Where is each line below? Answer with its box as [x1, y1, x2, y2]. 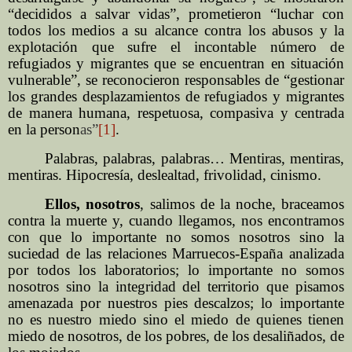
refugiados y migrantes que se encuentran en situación [8, 55, 344, 72]
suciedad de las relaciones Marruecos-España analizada [8, 245, 344, 262]
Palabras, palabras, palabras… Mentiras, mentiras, [45, 150, 344, 167]
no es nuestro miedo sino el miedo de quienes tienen [8, 311, 344, 328]
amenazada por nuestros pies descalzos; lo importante [8, 295, 344, 312]
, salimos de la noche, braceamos [140, 196, 345, 213]
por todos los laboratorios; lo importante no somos [8, 262, 344, 279]
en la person [8, 121, 80, 138]
